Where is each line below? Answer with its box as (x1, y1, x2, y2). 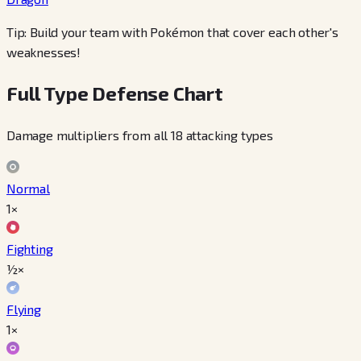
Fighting (6, 241, 53, 257)
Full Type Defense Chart (6, 81, 223, 106)
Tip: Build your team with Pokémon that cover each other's (6, 24, 338, 40)
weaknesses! (6, 44, 81, 60)
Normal (6, 180, 50, 197)
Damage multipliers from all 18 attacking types (6, 127, 273, 143)
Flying (6, 301, 41, 317)
